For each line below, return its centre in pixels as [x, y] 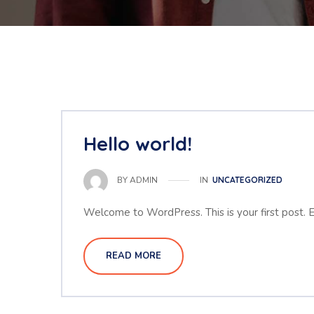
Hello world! [138, 144]
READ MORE [134, 256]
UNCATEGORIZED [247, 180]
